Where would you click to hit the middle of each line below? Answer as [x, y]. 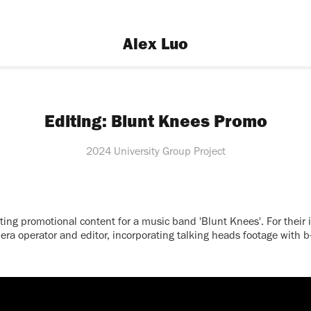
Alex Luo [155, 43]
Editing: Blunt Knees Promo [155, 120]
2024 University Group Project [155, 151]
